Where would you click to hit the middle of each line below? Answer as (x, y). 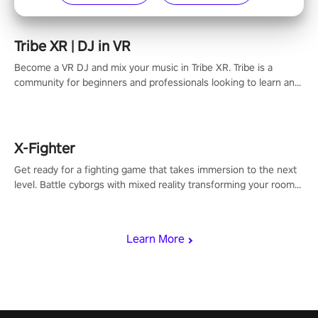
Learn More (155, 238)
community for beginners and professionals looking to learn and (157, 82)
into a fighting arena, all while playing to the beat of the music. (153, 199)
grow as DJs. (43, 97)
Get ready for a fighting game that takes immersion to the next (155, 169)
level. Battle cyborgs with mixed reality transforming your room (154, 184)
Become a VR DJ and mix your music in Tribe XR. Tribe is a (143, 67)
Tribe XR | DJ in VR (72, 46)
